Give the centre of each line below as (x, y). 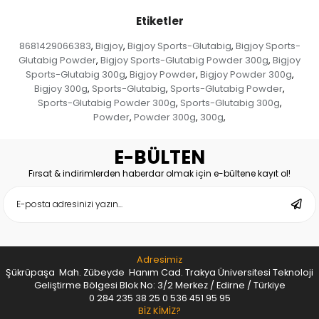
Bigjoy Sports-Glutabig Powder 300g (184, 60)
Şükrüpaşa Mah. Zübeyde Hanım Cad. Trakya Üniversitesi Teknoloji (159, 272)
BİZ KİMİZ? (159, 310)
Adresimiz (159, 259)
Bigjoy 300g (61, 88)
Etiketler (159, 21)
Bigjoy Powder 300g (246, 74)
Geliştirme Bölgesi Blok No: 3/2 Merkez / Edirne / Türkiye (159, 285)
